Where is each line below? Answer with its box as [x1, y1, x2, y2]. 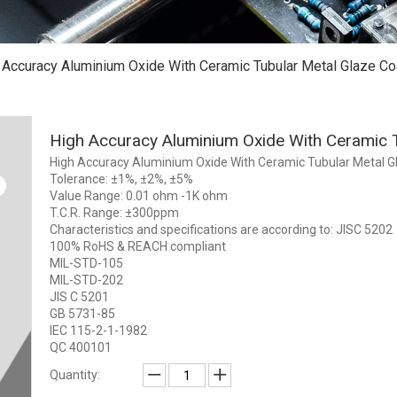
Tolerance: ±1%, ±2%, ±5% [50, 172, 193, 186]
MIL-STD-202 [50, 273, 123, 287]
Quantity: [50, 368, 100, 382]
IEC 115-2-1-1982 [50, 323, 147, 338]
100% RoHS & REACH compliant [50, 239, 226, 253]
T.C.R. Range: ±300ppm [50, 206, 179, 220]
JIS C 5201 [50, 290, 109, 304]
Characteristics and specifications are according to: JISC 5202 [50, 222, 393, 237]
